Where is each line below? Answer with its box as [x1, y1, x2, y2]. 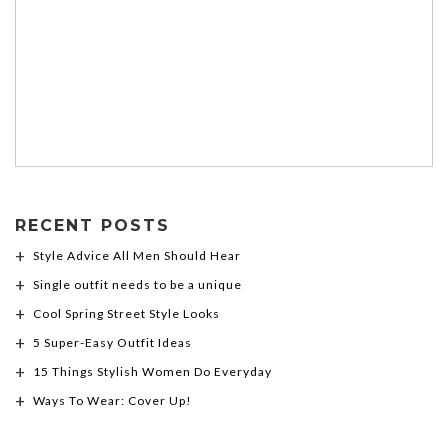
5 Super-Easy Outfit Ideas [33, 334, 192, 350]
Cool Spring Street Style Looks [33, 305, 220, 321]
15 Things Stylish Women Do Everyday [33, 363, 272, 379]
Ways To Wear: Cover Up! [33, 392, 192, 408]
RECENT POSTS [15, 215, 170, 235]
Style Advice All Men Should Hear [33, 247, 241, 263]
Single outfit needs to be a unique [33, 276, 242, 292]
